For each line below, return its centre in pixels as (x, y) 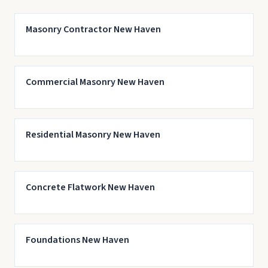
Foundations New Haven (77, 240)
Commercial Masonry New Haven (95, 82)
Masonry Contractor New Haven (93, 29)
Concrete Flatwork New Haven (90, 187)
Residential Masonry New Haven (93, 135)
